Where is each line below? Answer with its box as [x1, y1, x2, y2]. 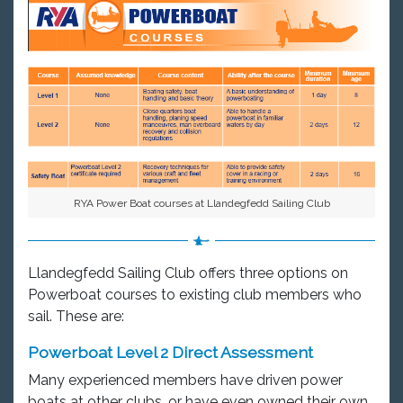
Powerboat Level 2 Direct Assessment [28, 343, 313, 363]
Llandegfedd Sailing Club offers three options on [28, 264, 348, 282]
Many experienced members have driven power [28, 372, 343, 390]
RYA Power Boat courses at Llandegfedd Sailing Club [73, 196, 330, 210]
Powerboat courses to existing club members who [28, 285, 362, 303]
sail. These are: [28, 307, 124, 325]
